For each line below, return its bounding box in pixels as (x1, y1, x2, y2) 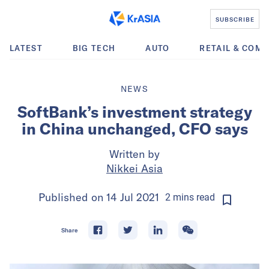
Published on (38, 190, 106, 204)
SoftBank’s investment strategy (17, 102, 252, 122)
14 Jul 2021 (106, 190, 159, 204)
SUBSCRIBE (215, 15, 255, 23)
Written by (109, 147, 160, 161)
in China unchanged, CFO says (21, 119, 248, 139)
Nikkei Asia (106, 162, 163, 175)
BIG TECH (72, 43, 116, 53)
